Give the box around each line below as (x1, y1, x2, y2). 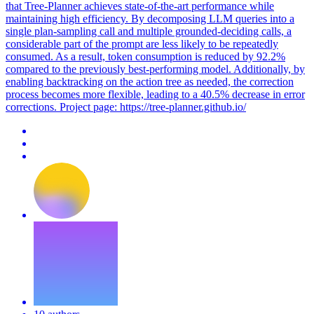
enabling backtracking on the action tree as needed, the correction (6, 75, 294, 88)
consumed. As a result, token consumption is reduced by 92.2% (6, 50, 285, 62)
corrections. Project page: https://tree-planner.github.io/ (6, 100, 246, 113)
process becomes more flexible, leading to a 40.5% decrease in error (6, 88, 305, 100)
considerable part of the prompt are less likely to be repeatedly (6, 37, 278, 50)
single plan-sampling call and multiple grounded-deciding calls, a (6, 25, 292, 37)
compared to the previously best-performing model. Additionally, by (6, 62, 305, 75)
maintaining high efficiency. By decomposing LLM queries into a (6, 12, 294, 25)
